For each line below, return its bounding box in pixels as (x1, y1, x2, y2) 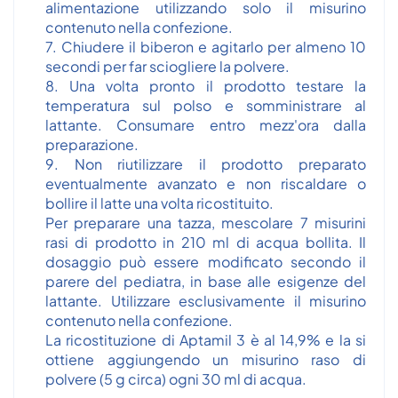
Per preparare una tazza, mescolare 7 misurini (45, 213, 366, 232)
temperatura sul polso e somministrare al (45, 96, 366, 115)
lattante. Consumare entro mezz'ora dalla (45, 115, 366, 134)
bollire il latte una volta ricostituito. (45, 194, 274, 212)
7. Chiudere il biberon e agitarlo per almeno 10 (45, 37, 366, 56)
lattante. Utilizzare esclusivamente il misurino (45, 291, 366, 310)
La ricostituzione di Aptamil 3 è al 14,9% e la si (45, 330, 366, 349)
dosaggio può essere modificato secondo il (45, 252, 366, 271)
